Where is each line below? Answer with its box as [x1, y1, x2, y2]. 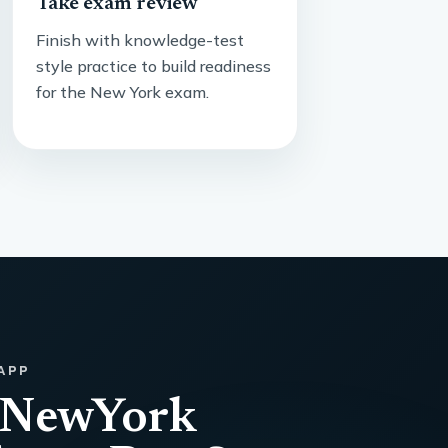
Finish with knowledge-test [35, 29, 244, 50]
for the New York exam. [35, 81, 209, 102]
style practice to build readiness [35, 55, 271, 76]
